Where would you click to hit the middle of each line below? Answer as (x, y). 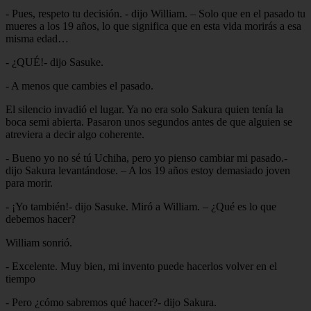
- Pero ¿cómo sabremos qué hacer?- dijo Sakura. (111, 302)
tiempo (20, 278)
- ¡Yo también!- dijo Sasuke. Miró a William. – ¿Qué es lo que (141, 206)
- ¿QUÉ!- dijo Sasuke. (54, 62)
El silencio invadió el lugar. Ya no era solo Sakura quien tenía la (144, 109)
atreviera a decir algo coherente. (75, 134)
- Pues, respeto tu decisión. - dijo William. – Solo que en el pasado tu (155, 13)
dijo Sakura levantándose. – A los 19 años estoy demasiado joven (148, 170)
